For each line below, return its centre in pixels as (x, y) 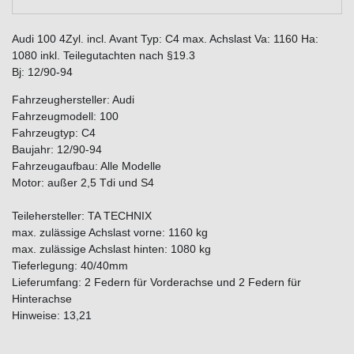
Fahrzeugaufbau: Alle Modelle (87, 166)
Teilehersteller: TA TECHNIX (82, 215)
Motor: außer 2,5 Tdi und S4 (83, 182)
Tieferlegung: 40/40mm (70, 265)
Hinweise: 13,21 (52, 315)
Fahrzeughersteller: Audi (73, 99)
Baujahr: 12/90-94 (57, 149)
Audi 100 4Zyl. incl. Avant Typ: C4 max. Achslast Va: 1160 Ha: (165, 38)
